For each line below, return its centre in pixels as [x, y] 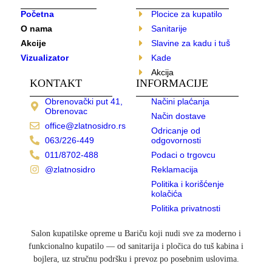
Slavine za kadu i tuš [191, 43]
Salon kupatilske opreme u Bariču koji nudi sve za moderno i [136, 234]
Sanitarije [169, 29]
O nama [36, 29]
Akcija [162, 73]
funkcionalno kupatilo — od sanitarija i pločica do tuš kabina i [136, 246]
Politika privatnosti [186, 209]
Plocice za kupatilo [187, 14]
